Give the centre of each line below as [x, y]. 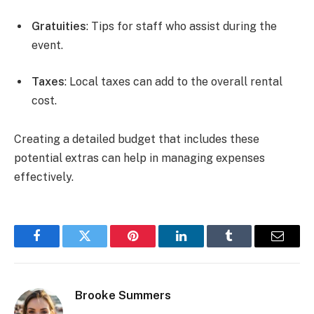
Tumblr [247, 246]
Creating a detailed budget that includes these [137, 139]
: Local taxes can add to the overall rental [173, 81]
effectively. [44, 177]
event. [47, 45]
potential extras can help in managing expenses [139, 158]
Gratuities [59, 26]
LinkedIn [203, 246]
